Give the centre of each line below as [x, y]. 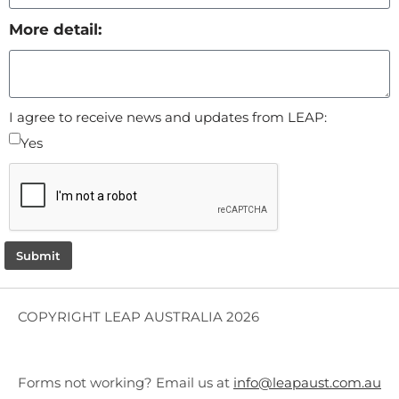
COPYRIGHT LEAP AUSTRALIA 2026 [138, 317]
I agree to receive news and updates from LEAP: [168, 117]
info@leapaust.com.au [307, 383]
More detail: [55, 29]
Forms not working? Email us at [126, 383]
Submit [38, 255]
